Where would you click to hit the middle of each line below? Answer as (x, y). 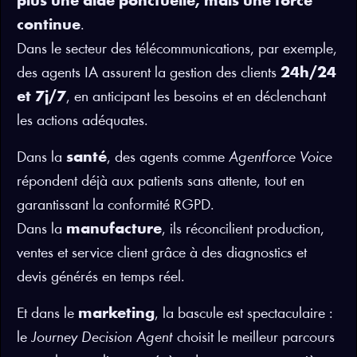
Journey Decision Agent (102, 338)
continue (49, 25)
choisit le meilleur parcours (254, 338)
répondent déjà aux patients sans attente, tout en (161, 182)
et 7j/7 (41, 97)
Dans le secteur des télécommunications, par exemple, (177, 49)
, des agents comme (168, 158)
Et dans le (47, 314)
